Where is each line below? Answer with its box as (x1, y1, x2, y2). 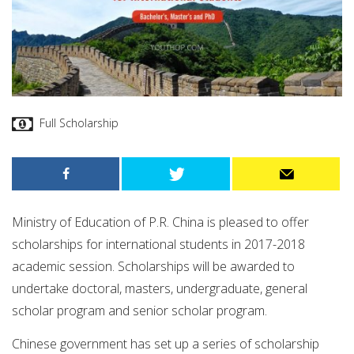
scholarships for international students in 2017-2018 (12, 235, 305, 254)
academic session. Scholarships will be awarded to (12, 258, 295, 276)
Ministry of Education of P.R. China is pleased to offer (12, 213, 309, 232)
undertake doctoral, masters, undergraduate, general (12, 280, 307, 298)
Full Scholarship (40, 115, 119, 130)
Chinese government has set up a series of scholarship (12, 334, 319, 352)
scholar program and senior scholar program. (12, 302, 267, 320)
